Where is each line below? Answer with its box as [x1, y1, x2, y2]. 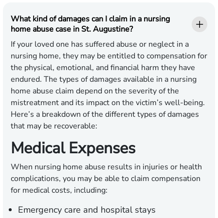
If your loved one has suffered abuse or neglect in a [11, 39, 189, 50]
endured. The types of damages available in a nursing [11, 74, 197, 85]
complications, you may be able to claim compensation [11, 173, 200, 184]
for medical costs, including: [11, 185, 108, 196]
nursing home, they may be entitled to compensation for [11, 51, 207, 62]
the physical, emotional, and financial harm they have [11, 62, 195, 73]
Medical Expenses [11, 138, 135, 159]
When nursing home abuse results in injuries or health [11, 162, 202, 173]
